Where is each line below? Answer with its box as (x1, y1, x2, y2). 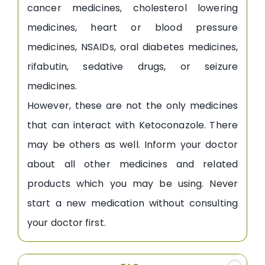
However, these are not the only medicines (27, 98, 238, 112)
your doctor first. (27, 215, 106, 230)
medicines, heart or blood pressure (27, 20, 238, 34)
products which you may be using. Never (27, 176, 238, 190)
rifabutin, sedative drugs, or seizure (27, 59, 238, 73)
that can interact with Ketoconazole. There (27, 118, 238, 132)
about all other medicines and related (27, 157, 238, 171)
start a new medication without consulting (27, 196, 238, 210)
